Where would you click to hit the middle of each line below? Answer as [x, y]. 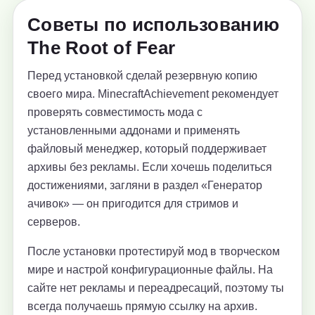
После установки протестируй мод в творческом [154, 252]
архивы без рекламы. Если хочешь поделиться [150, 167]
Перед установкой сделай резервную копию [142, 76]
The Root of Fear [102, 48]
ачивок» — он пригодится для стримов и [133, 204]
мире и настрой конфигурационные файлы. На [150, 270]
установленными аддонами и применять [134, 131]
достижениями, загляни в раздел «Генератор [145, 186]
